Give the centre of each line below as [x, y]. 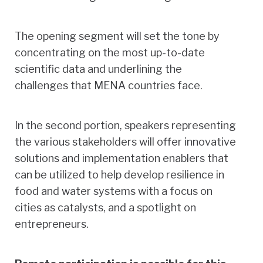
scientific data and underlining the [98, 69]
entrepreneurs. [52, 224]
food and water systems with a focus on [114, 191]
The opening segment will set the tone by [117, 36]
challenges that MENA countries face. [109, 85]
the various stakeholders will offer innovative [125, 141]
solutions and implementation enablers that [122, 158]
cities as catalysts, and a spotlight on [105, 207]
